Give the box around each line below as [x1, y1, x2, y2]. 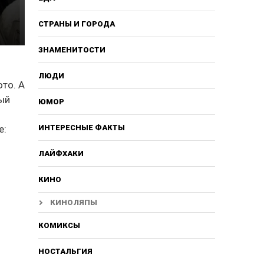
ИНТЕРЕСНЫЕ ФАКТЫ [38, 123, 125, 132]
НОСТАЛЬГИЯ [38, 246, 93, 256]
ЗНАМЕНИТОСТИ [38, 45, 105, 54]
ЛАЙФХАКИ [38, 148, 84, 158]
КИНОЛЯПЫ [49, 197, 97, 207]
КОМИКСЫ [38, 220, 80, 230]
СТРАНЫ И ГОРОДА [38, 19, 115, 28]
